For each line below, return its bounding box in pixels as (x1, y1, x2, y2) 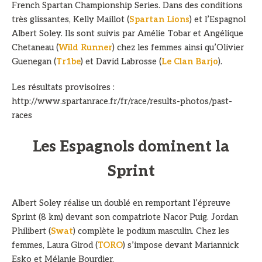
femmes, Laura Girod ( (12, 240, 98, 250)
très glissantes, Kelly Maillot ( (12, 15, 129, 25)
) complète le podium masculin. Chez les (73, 226, 229, 236)
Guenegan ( (12, 57, 56, 67)
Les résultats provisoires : (12, 82, 115, 92)
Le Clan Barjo (161, 57, 218, 67)
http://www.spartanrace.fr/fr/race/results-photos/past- (12, 96, 232, 106)
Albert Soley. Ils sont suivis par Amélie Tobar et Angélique (12, 29, 243, 39)
